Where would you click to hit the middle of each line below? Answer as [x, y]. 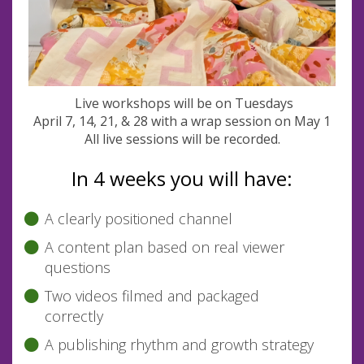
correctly [76, 316]
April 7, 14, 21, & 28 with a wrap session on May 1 [182, 121]
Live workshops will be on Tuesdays [182, 104]
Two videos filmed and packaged [152, 296]
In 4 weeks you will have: [182, 179]
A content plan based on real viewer [164, 247]
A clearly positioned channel [140, 219]
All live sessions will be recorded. [182, 139]
